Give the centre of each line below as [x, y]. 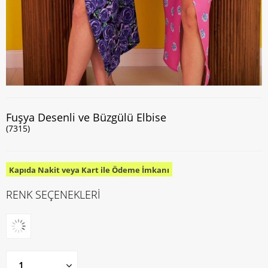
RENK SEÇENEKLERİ [53, 194]
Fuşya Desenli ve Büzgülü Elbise [86, 117]
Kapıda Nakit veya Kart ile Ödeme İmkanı [89, 170]
